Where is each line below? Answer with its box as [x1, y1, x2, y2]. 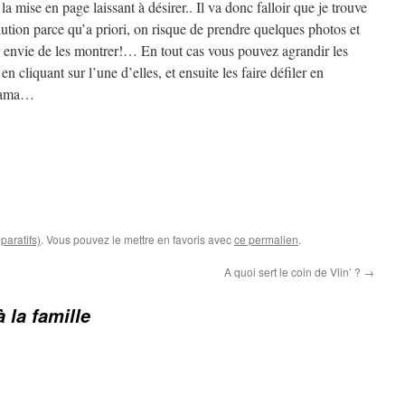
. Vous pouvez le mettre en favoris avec [41, 231, 234, 247]
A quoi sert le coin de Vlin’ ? [224, 264, 363, 279]
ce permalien [234, 231, 298, 247]
